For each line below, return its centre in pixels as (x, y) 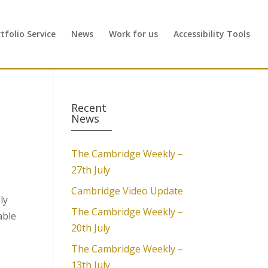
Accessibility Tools (212, 34)
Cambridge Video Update (127, 191)
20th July (91, 228)
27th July (91, 170)
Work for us (133, 34)
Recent (89, 108)
